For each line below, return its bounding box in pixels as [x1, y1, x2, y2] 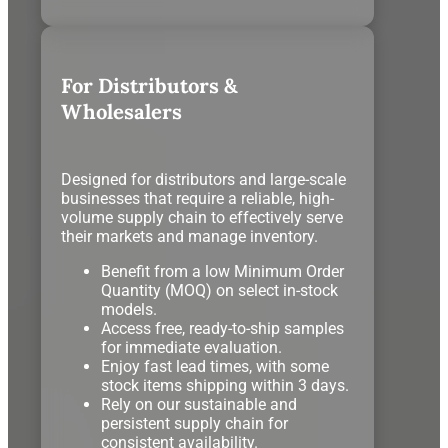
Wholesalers [60, 98, 182, 125]
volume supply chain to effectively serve [60, 207, 343, 227]
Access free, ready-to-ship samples [100, 318, 344, 338]
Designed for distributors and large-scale [60, 169, 346, 189]
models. [100, 299, 157, 319]
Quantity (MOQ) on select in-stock [100, 280, 338, 300]
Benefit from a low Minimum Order [100, 261, 344, 281]
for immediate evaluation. [100, 337, 282, 357]
